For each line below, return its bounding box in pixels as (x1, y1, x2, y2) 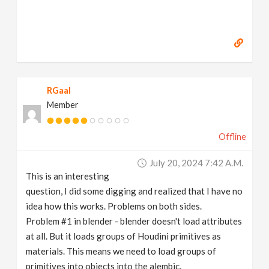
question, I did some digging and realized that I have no (26, 186, 243, 197)
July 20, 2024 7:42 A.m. (149, 157, 243, 169)
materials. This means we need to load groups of (26, 246, 217, 257)
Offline (218, 131, 246, 142)
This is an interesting (26, 171, 110, 182)
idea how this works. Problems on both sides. (26, 201, 202, 212)
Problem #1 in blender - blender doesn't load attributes (26, 216, 243, 227)
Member (47, 100, 79, 110)
